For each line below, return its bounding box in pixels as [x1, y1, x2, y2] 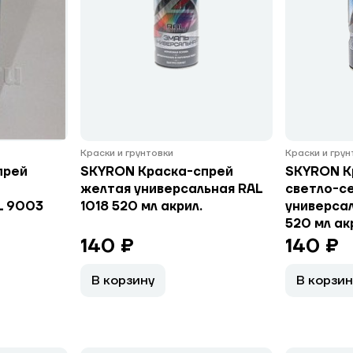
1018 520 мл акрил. [80, 199, 203, 214]
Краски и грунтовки [80, 147, 176, 159]
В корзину [91, 273, 154, 288]
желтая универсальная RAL [80, 181, 262, 197]
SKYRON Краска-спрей [80, 164, 233, 180]
